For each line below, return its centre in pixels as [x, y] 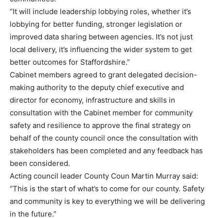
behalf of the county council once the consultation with [104, 138]
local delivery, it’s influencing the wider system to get [101, 49]
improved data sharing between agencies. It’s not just [101, 37]
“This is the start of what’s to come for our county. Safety [107, 189]
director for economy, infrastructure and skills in [92, 100]
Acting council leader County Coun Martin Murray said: [104, 176]
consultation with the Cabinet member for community [101, 113]
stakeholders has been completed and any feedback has [106, 151]
